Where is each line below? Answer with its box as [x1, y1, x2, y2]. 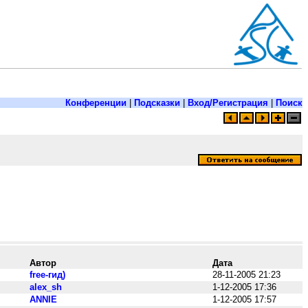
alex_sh [30, 282, 62, 292]
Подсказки [134, 98, 180, 108]
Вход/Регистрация [188, 98, 268, 108]
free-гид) [30, 269, 65, 280]
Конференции [65, 98, 126, 108]
